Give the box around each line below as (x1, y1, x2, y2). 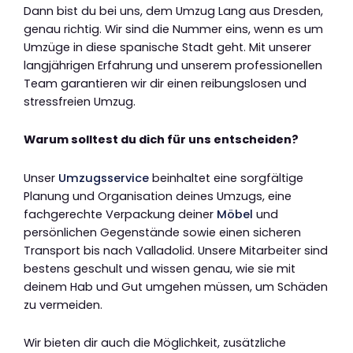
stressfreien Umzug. (24, 93, 136, 110)
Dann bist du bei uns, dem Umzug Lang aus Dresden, (24, 2, 323, 19)
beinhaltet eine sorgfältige (149, 169, 303, 186)
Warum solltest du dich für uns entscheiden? (24, 132, 299, 148)
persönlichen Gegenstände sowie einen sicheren (24, 224, 301, 240)
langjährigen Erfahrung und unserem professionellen (24, 57, 322, 73)
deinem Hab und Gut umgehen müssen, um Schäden (24, 278, 328, 295)
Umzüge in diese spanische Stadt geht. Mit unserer (24, 39, 311, 55)
